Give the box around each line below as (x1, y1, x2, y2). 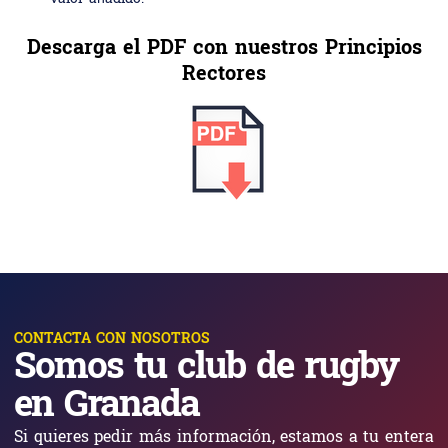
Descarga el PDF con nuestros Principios (26, 34, 422, 64)
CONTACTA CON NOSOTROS (14, 329, 210, 350)
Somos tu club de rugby (14, 342, 398, 396)
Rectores (182, 60, 266, 90)
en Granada (14, 380, 199, 434)
